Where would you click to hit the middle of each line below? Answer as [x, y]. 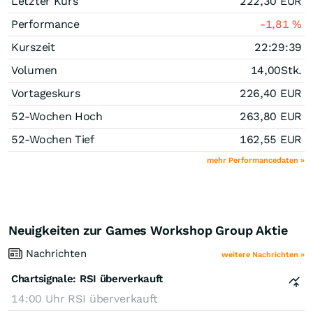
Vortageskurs [46, 93]
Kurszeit [33, 47]
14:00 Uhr [40, 298]
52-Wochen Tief [53, 139]
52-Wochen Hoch [57, 116]
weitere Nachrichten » [263, 254]
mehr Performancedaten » [256, 160]
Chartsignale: [44, 278]
